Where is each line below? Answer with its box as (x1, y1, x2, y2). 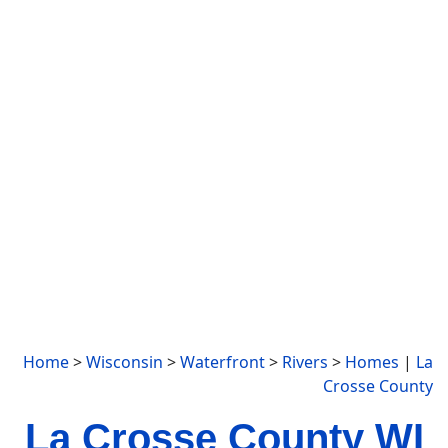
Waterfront (180, 351, 265, 373)
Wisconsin (86, 351, 163, 373)
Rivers (282, 351, 328, 373)
